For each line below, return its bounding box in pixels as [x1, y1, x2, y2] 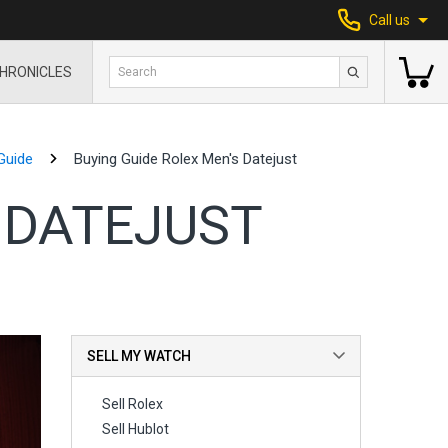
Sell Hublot [102, 421, 170, 437]
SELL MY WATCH [87, 348, 192, 364]
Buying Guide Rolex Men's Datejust [73, 150, 297, 168]
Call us [369, 12, 410, 28]
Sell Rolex [102, 396, 164, 412]
